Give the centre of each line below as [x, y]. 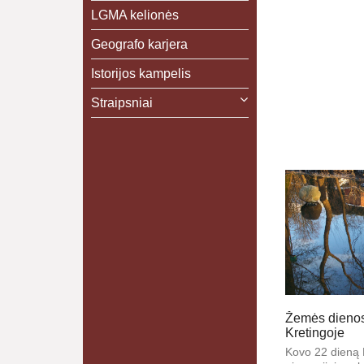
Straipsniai [122, 103]
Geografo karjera [139, 44]
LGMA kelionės [135, 15]
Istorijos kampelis [141, 74]
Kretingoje [314, 333]
